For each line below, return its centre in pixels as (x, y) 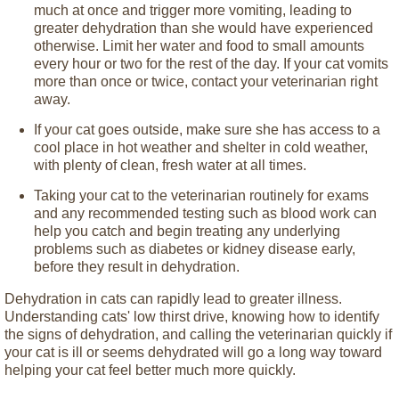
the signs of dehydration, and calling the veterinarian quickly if (198, 334)
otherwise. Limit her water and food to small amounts (199, 45)
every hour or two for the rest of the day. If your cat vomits (211, 63)
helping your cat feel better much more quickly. (150, 370)
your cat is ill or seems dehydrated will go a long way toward (193, 352)
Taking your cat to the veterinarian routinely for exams (201, 195)
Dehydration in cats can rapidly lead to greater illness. (173, 298)
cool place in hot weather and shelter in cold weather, (201, 147)
